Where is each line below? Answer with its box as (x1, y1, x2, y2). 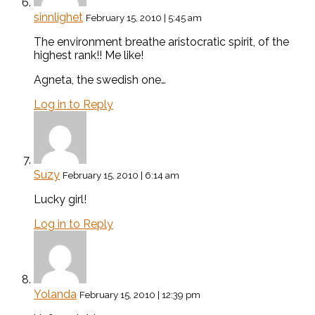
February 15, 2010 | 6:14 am (63, 169, 179, 181)
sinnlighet (34, 11, 83, 25)
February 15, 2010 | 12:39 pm (79, 289, 200, 301)
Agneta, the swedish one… (34, 73, 166, 87)
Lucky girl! (34, 193, 86, 207)
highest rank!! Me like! (34, 49, 143, 63)
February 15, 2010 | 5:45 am (86, 12, 202, 24)
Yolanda (34, 288, 77, 302)
